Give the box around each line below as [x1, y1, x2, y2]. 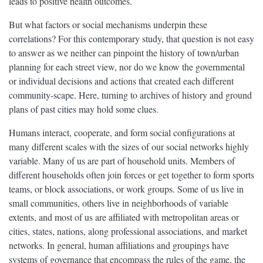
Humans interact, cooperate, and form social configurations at [9, 126, 235, 139]
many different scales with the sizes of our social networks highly [9, 140, 249, 153]
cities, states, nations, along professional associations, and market [9, 225, 247, 238]
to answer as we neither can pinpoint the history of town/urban [9, 46, 239, 59]
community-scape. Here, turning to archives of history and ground [9, 89, 252, 102]
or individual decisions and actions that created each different [9, 75, 234, 87]
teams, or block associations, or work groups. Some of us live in [9, 183, 244, 195]
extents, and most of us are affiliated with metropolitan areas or [9, 211, 239, 224]
